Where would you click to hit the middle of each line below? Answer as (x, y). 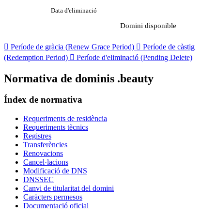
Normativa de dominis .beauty (79, 78)
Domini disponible (148, 25)
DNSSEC (39, 180)
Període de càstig (168, 46)
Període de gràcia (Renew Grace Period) (72, 46)
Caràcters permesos (53, 197)
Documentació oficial (56, 206)
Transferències (45, 145)
